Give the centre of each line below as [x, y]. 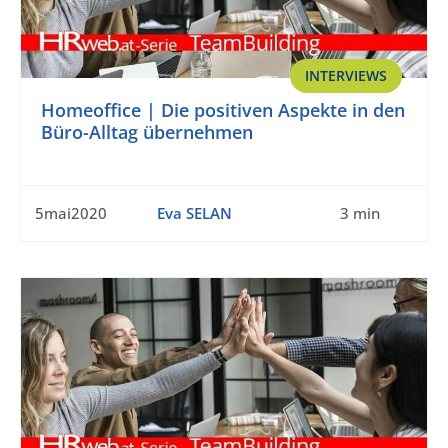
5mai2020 [71, 213]
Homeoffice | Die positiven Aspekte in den [223, 110]
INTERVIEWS [346, 76]
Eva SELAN [194, 213]
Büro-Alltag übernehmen [147, 132]
